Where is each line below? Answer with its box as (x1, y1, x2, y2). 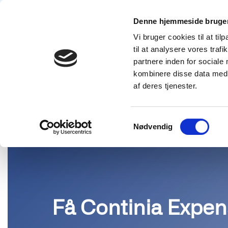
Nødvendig (133, 122, 173, 131)
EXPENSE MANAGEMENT (95, 65, 163, 72)
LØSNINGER (44, 65, 78, 72)
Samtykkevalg (133, 116, 182, 125)
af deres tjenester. (133, 81, 197, 91)
